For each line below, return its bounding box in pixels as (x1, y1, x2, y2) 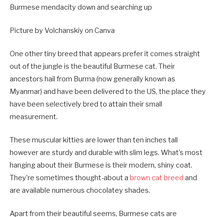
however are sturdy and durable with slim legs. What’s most (10, 148, 202, 157)
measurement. (10, 112, 59, 122)
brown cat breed (130, 173, 184, 183)
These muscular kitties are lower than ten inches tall (10, 136, 178, 145)
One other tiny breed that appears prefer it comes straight (10, 49, 200, 59)
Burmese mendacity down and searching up (10, 2, 152, 12)
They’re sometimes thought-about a (10, 173, 130, 183)
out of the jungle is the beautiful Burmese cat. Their (10, 62, 175, 71)
